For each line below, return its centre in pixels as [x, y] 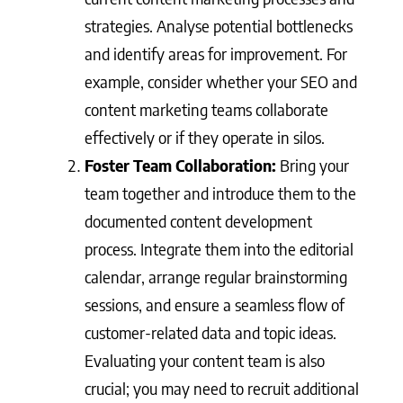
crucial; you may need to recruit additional [222, 388]
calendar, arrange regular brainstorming [216, 277]
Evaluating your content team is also [205, 360]
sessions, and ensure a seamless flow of [215, 304]
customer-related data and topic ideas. [210, 332]
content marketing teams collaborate [206, 109]
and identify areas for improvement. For [216, 54]
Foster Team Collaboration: [182, 165]
